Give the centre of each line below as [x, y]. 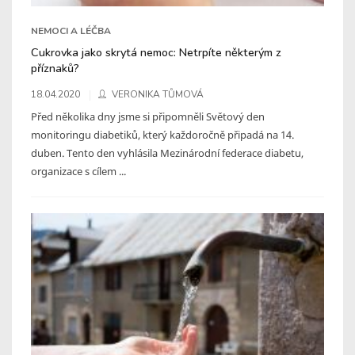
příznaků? [55, 68]
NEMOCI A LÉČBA [71, 31]
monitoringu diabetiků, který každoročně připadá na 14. [162, 134]
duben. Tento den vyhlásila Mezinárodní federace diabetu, [167, 153]
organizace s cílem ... [78, 171]
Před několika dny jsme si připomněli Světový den [148, 116]
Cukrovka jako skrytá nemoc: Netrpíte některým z [156, 52]
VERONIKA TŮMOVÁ [158, 94]
